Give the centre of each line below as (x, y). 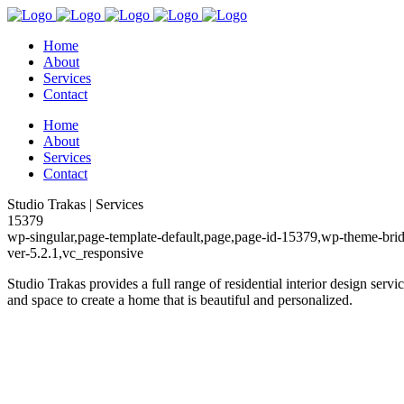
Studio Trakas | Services (75, 204)
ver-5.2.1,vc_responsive (75, 253)
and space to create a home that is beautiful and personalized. (180, 300)
